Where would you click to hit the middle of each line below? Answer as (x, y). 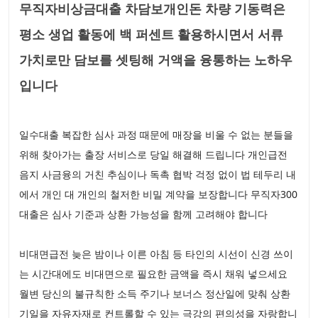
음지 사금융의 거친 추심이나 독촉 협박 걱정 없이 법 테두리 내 (158, 175)
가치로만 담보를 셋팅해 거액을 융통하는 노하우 (156, 60)
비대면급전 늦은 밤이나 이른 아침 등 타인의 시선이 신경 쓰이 (156, 254)
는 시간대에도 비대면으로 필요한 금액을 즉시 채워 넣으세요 (153, 274)
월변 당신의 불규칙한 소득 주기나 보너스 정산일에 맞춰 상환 (155, 294)
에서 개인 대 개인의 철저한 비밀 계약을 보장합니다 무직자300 (158, 194)
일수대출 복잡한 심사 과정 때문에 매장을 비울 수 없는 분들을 (156, 135)
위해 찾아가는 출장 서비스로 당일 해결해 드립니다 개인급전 (153, 155)
